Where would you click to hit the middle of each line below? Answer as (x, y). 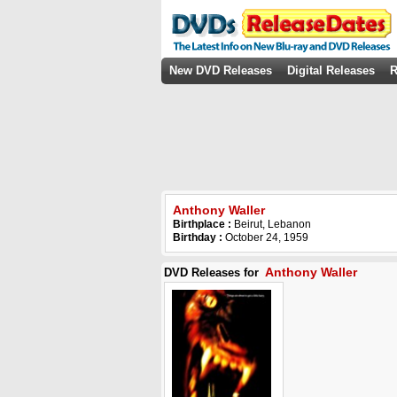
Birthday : (198, 237)
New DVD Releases (221, 70)
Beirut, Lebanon (272, 224)
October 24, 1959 (265, 237)
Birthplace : (203, 224)
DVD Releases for (213, 272)
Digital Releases (331, 70)
